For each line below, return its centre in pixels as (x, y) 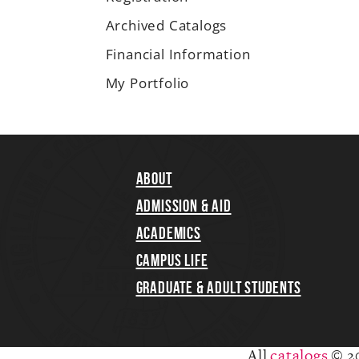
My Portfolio (147, 83)
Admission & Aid (184, 206)
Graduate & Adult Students (218, 287)
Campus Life (172, 260)
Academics (168, 233)
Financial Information (178, 54)
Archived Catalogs (166, 25)
